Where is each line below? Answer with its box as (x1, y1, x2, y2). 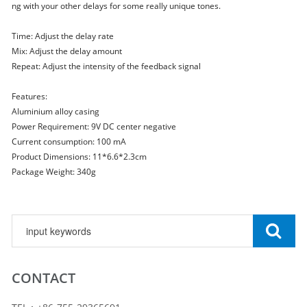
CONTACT (12, 268, 76, 287)
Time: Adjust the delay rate (12, 29, 114, 42)
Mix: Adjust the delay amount (12, 45, 123, 57)
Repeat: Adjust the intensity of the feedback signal (12, 60, 201, 72)
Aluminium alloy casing (12, 105, 100, 117)
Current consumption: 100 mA (12, 135, 129, 147)
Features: (12, 90, 48, 102)
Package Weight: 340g (12, 165, 97, 177)
